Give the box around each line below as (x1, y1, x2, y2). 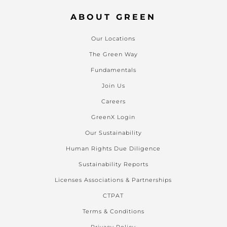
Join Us (101, 82, 125, 90)
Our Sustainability (85, 129, 142, 137)
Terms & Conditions (82, 208, 144, 215)
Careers (101, 98, 126, 105)
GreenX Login (91, 113, 135, 121)
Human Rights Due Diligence (66, 145, 161, 153)
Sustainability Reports (78, 161, 148, 168)
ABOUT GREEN (70, 12, 156, 22)
